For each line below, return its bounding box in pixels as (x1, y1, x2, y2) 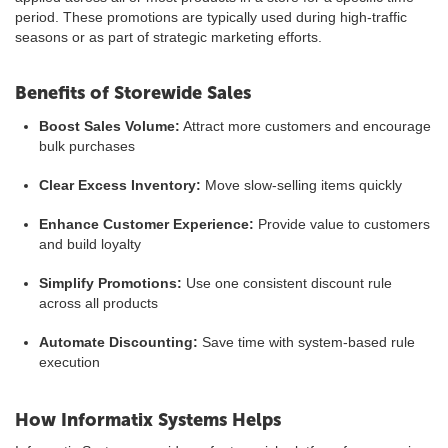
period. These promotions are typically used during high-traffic (15, 9, 407, 25)
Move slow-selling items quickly (201, 177, 402, 193)
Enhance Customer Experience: (39, 216, 254, 232)
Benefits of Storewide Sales (15, 82, 251, 104)
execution (39, 354, 100, 370)
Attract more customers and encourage (180, 118, 431, 134)
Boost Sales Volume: (39, 118, 180, 134)
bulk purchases (39, 138, 135, 154)
